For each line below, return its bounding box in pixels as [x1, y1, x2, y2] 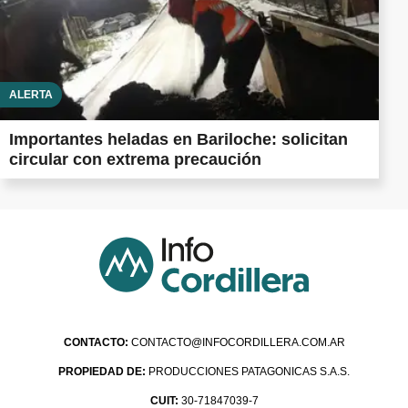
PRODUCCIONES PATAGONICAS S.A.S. [146, 365, 350, 379]
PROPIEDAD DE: [58, 365, 146, 379]
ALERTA [9, 88, 53, 102]
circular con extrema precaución [9, 150, 261, 169]
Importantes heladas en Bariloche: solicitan [9, 130, 348, 149]
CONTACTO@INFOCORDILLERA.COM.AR [130, 336, 345, 350]
